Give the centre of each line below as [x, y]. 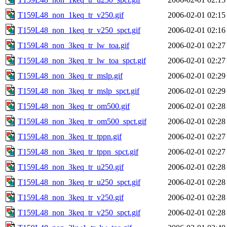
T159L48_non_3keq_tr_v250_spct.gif [79, 212]
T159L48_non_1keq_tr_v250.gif [71, 15]
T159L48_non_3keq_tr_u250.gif [71, 167]
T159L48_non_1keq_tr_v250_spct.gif [79, 30]
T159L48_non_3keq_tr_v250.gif [71, 197]
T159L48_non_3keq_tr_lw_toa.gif [73, 45]
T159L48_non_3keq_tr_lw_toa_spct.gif [82, 60]
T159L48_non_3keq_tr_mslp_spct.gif [79, 91]
